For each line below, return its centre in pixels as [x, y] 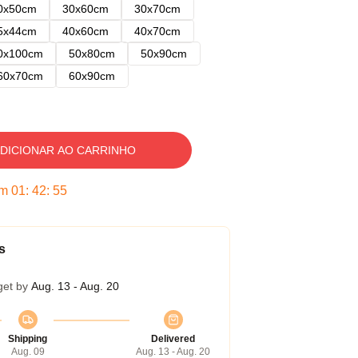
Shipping [28, 339]
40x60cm [86, 31]
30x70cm [157, 9]
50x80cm [92, 54]
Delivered [173, 339]
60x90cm [92, 76]
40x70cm [157, 31]
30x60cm [86, 9]
